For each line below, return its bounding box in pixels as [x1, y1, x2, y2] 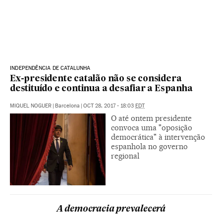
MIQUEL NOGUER [10, 102, 52, 109]
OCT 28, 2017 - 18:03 [83, 102, 135, 109]
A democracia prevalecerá [56, 205, 166, 214]
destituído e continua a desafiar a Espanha [10, 84, 193, 93]
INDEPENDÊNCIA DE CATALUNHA [10, 64, 91, 71]
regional [111, 151, 139, 161]
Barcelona [55, 102, 80, 109]
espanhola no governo [111, 141, 188, 151]
